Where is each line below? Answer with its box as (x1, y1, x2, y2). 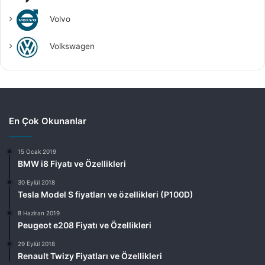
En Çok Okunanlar (9, 115, 86, 127)
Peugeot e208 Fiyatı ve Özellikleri (18, 219, 151, 230)
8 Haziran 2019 (18, 209, 60, 216)
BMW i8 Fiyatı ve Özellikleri (18, 158, 126, 169)
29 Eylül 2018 (18, 240, 55, 247)
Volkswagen (50, 41, 95, 51)
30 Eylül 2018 (18, 178, 55, 186)
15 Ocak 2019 (18, 147, 56, 155)
